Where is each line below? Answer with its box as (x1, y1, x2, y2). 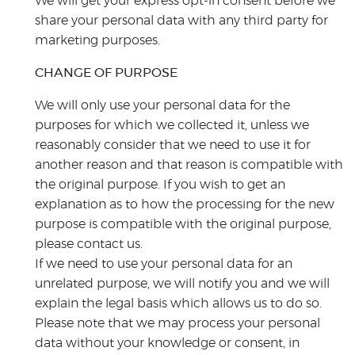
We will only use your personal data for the (35, 99, 290, 112)
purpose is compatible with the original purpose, (35, 218, 331, 231)
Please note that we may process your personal (35, 317, 320, 330)
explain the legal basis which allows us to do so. (35, 297, 322, 310)
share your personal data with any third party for (35, 14, 328, 27)
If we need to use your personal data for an (35, 258, 292, 270)
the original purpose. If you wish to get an (35, 178, 285, 191)
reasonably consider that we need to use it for (35, 139, 311, 151)
